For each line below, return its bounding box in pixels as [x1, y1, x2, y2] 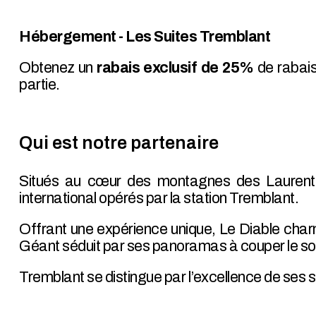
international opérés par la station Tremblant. [19, 189, 298, 206]
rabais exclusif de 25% [97, 59, 254, 76]
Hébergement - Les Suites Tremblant [19, 28, 270, 45]
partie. [19, 76, 60, 93]
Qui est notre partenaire [19, 133, 219, 153]
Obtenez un [19, 59, 97, 76]
